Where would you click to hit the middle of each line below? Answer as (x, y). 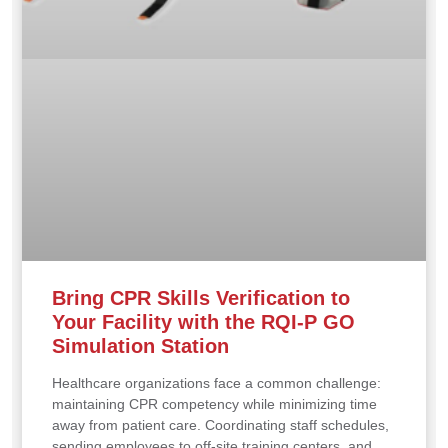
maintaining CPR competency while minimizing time (214, 404)
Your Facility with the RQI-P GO (203, 322)
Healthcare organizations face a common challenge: (216, 383)
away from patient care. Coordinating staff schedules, (220, 425)
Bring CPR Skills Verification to (201, 298)
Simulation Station (140, 346)
